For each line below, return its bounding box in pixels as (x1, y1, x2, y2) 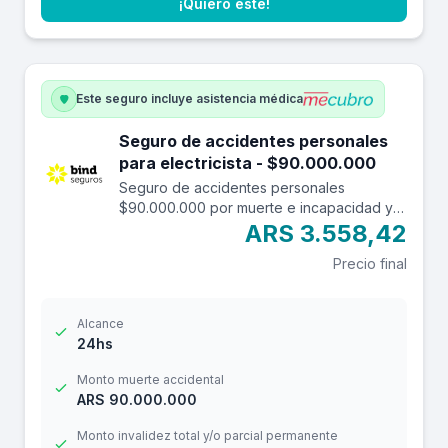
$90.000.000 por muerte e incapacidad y (118, 199, 393, 216)
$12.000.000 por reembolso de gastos (118, 219, 373, 236)
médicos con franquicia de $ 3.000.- (118, 239, 359, 256)
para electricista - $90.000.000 (266, 153, 376, 173)
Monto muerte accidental (77, 372, 224, 387)
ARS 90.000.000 (77, 391, 197, 408)
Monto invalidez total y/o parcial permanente (77, 428, 338, 443)
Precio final (333, 255, 407, 272)
